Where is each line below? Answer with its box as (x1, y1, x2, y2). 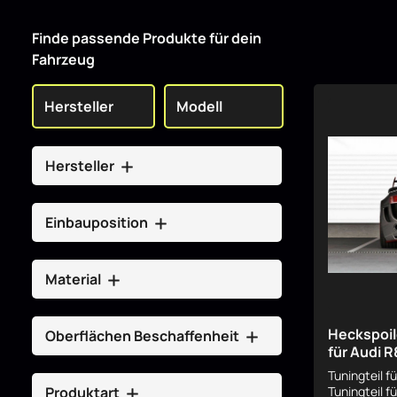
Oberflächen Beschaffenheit (45, 326, 242, 346)
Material (45, 269, 104, 289)
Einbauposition (45, 213, 151, 232)
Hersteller (45, 156, 117, 175)
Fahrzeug (32, 50, 95, 69)
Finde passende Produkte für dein (32, 28, 261, 48)
